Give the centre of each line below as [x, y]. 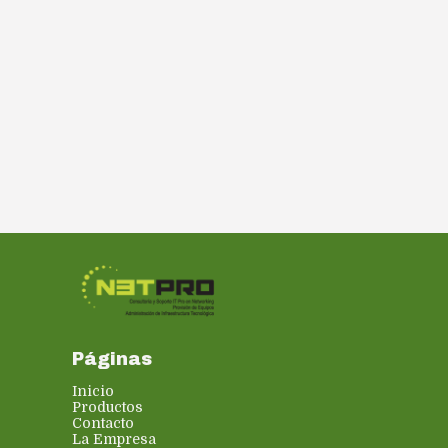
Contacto [103, 423]
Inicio [93, 391]
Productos [107, 407]
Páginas [112, 359]
